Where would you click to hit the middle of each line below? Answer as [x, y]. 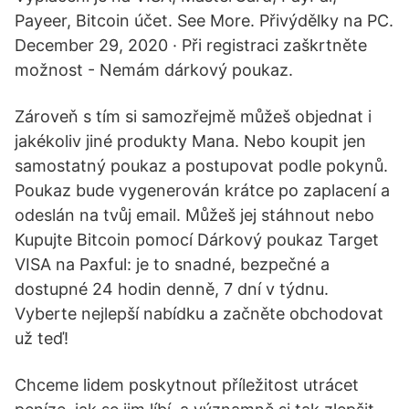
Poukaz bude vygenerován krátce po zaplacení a [202, 190]
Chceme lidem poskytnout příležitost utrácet [187, 385]
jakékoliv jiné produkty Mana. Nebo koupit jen [190, 141]
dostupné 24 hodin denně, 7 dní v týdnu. [172, 289]
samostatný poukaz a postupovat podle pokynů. [201, 166]
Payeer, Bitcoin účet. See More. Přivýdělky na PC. [204, 21]
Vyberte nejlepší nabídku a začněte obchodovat [199, 314]
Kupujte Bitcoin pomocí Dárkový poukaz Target [197, 240]
